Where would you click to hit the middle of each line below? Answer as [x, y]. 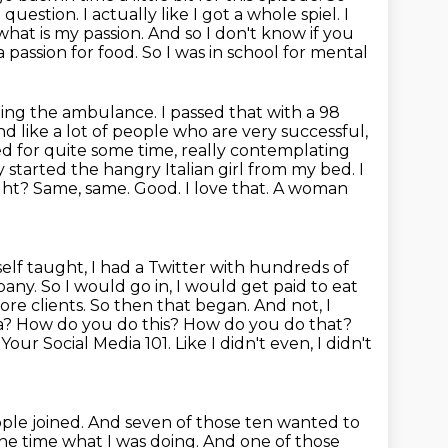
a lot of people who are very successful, [210, 131]
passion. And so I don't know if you [218, 33]
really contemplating [265, 150]
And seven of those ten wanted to [224, 422]
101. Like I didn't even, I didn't [258, 343]
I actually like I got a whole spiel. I [216, 14]
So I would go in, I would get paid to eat [199, 286]
